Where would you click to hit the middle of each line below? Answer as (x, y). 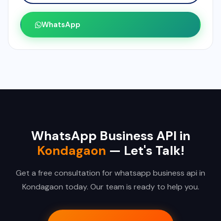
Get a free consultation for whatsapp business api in (110, 173)
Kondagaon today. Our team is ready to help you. (110, 187)
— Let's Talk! (145, 151)
